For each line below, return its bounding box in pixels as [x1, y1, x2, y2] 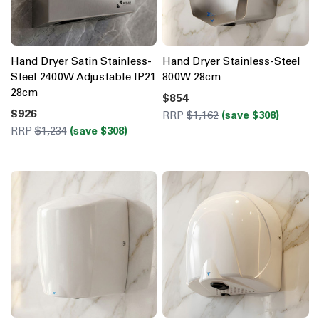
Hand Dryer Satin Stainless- [10, 55, 152, 68]
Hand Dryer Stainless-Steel [162, 55, 300, 68]
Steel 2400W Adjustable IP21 [10, 70, 156, 84]
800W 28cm [162, 70, 221, 84]
